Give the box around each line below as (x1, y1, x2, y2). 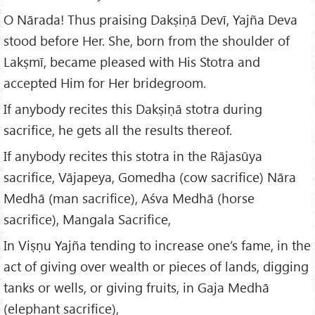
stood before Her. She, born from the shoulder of (4, 32, 290, 50)
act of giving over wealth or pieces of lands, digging (4, 257, 309, 275)
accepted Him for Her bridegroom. (4, 74, 206, 92)
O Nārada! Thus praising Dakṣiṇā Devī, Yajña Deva (4, 11, 297, 29)
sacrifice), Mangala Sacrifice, (4, 210, 171, 228)
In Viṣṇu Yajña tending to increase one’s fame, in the (4, 236, 311, 254)
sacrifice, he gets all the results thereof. (4, 121, 232, 139)
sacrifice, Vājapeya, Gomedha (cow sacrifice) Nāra (4, 167, 296, 186)
